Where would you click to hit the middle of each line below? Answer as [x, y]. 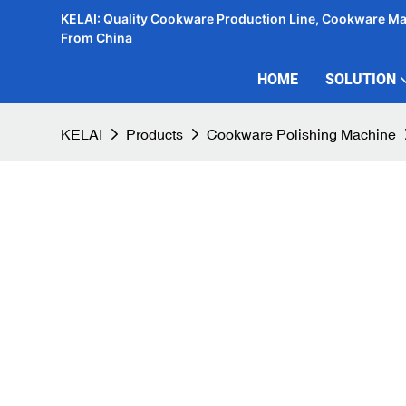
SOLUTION [360, 80]
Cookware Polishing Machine [301, 134]
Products [155, 134]
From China [97, 38]
